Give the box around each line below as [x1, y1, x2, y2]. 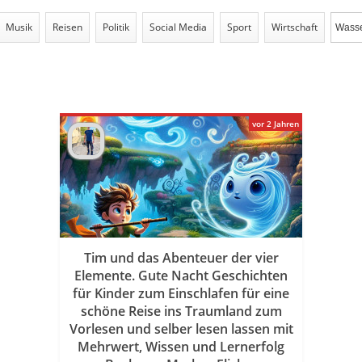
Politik [103, 20, 129, 34]
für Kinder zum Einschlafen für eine [73, 284, 289, 302]
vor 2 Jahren [252, 118, 299, 129]
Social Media [149, 20, 207, 34]
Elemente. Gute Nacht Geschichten [74, 267, 288, 284]
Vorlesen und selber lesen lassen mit [69, 320, 293, 338]
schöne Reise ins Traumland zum [80, 302, 282, 320]
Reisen [53, 20, 82, 34]
